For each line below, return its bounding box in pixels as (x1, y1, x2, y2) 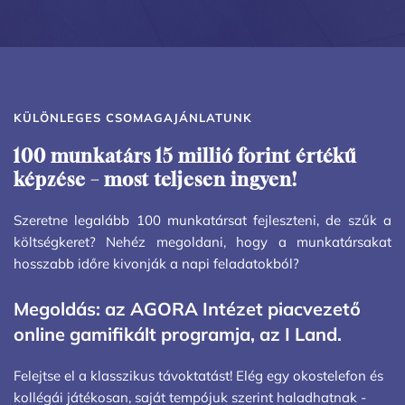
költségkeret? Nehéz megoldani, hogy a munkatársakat (14, 232, 391, 250)
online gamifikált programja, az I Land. (14, 322, 342, 345)
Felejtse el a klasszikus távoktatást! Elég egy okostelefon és (14, 366, 383, 384)
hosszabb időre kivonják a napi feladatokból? (14, 254, 299, 272)
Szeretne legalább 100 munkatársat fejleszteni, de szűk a (14, 211, 391, 229)
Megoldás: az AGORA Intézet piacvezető (14, 297, 361, 320)
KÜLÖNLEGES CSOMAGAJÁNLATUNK (14, 109, 252, 125)
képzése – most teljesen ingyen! (14, 167, 297, 191)
